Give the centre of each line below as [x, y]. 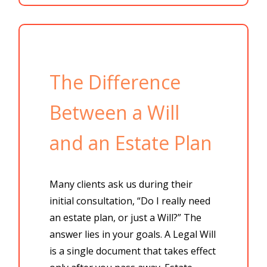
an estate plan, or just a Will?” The [126, 218]
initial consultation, [94, 201]
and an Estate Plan [131, 143]
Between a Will [115, 113]
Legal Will [195, 235]
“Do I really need [174, 201]
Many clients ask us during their [121, 184]
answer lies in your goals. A [111, 235]
